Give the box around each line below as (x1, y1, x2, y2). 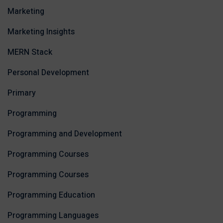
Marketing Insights (7, 26, 75, 38)
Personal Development (7, 67, 89, 79)
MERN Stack (7, 46, 52, 58)
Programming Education (7, 189, 95, 201)
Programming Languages (7, 210, 99, 222)
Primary (7, 87, 36, 99)
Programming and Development (7, 128, 122, 140)
